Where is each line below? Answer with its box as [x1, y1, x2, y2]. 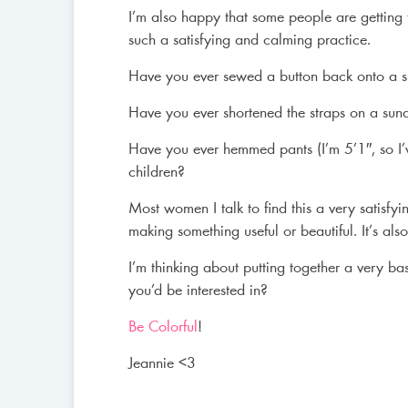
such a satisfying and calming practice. [127, 33, 371, 49]
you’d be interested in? [127, 283, 268, 300]
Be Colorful [127, 320, 198, 336]
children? [127, 165, 185, 181]
